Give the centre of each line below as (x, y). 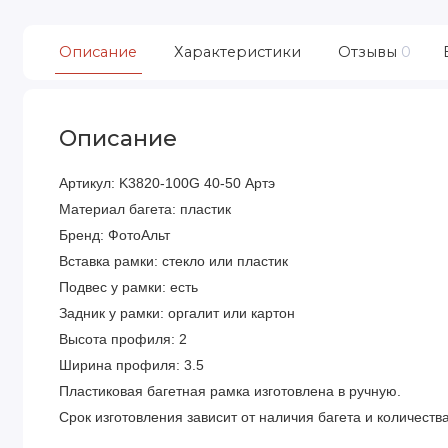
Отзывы (367, 51)
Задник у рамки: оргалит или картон (177, 312)
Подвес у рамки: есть (129, 286)
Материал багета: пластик (145, 208)
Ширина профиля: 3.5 (132, 364)
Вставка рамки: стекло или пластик (174, 260)
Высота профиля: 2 (123, 338)
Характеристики (237, 51)
